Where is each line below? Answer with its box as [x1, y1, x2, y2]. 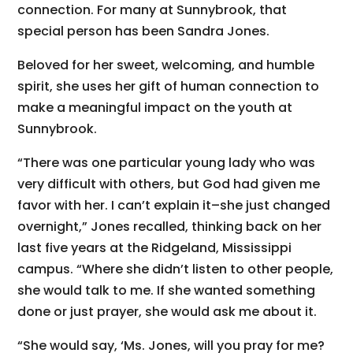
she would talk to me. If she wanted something [17, 281, 316, 299]
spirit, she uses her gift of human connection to [17, 76, 320, 95]
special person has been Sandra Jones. [17, 21, 270, 40]
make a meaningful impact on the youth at [17, 98, 293, 117]
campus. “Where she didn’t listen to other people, [17, 259, 334, 278]
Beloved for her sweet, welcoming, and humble [17, 55, 315, 74]
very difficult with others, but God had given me [17, 174, 321, 193]
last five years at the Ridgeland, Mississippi [17, 238, 292, 257]
